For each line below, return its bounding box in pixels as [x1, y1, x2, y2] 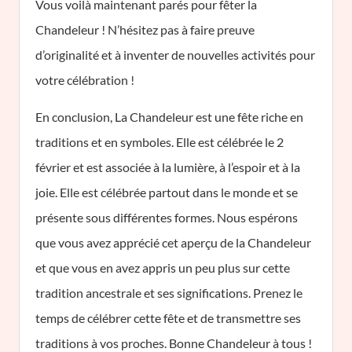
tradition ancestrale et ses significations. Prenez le [35, 285, 302, 300]
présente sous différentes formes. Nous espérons [35, 210, 298, 225]
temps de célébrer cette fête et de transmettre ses [35, 310, 301, 325]
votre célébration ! [35, 72, 134, 87]
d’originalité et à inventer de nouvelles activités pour [35, 47, 315, 62]
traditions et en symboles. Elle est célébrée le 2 [35, 134, 284, 149]
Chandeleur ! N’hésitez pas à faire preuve [35, 22, 255, 37]
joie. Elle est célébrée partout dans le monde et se [35, 185, 298, 200]
